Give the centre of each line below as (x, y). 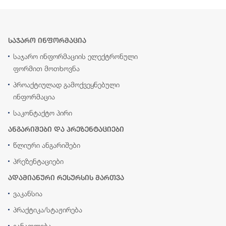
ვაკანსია (28, 193)
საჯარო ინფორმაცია (47, 40)
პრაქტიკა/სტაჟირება (48, 210)
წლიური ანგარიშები (47, 145)
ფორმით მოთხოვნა (46, 68)
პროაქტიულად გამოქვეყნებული (66, 84)
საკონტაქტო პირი (43, 113)
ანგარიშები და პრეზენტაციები (66, 129)
